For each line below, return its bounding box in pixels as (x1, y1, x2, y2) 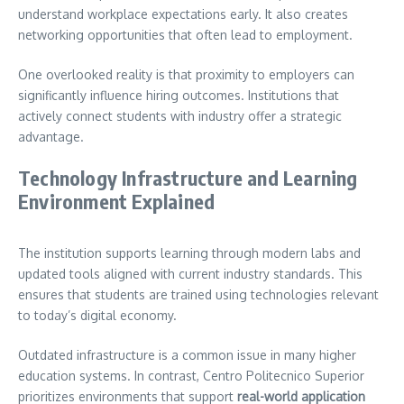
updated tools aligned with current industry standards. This (18, 265, 363, 281)
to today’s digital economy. (18, 307, 177, 323)
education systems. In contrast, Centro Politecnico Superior (18, 367, 364, 383)
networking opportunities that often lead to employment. (18, 26, 353, 42)
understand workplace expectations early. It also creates (18, 5, 348, 22)
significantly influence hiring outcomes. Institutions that (18, 87, 339, 103)
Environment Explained (18, 188, 216, 214)
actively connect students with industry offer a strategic (18, 107, 342, 124)
